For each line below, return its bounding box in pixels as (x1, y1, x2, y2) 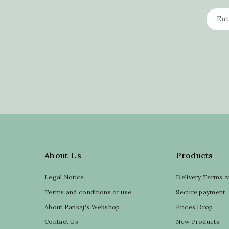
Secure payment (176, 188, 225, 196)
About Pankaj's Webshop (44, 202, 120, 211)
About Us (44, 150, 82, 161)
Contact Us (44, 217, 78, 225)
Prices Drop (176, 202, 213, 211)
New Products (176, 217, 219, 225)
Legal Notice (44, 173, 84, 181)
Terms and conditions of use (44, 188, 132, 196)
